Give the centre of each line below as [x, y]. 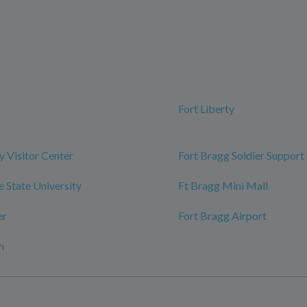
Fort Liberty [206, 109]
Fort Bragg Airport [222, 216]
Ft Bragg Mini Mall [223, 186]
